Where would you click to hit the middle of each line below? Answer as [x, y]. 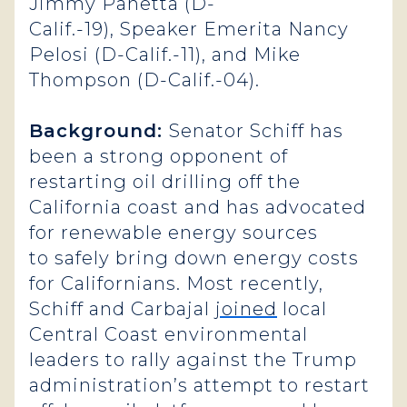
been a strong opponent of [159, 156]
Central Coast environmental [169, 334]
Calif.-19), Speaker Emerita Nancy [189, 29]
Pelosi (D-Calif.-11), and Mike [165, 55]
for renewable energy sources [174, 233]
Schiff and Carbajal [122, 309]
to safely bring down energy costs [194, 258]
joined [246, 309]
